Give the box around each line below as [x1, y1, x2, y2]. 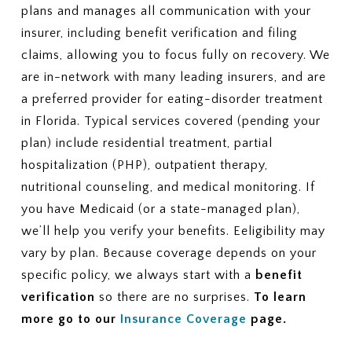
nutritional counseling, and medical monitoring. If [20, 179, 315, 194]
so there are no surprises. [94, 289, 254, 304]
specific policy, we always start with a [20, 267, 255, 282]
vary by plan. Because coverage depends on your [20, 245, 317, 260]
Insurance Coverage [119, 311, 247, 326]
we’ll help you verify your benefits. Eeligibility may [20, 223, 325, 238]
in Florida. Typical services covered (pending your [20, 113, 321, 128]
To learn [253, 289, 306, 304]
